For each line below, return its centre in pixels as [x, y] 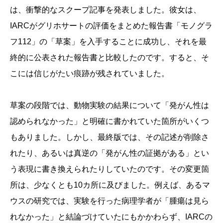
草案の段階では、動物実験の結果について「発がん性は [110, 106]
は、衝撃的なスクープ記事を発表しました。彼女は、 [106, 10]
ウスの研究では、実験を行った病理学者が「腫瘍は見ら [110, 201]
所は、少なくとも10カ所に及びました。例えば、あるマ [110, 185]
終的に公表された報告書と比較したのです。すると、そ [110, 58]
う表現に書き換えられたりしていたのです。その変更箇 [110, 169]
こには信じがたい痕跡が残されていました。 [90, 74]
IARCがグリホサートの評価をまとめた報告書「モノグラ [111, 26]
